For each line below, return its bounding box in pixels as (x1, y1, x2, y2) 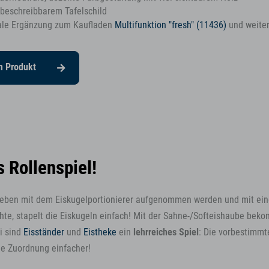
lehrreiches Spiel (133, 227, 199, 238)
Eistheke (83, 227, 116, 238)
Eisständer (23, 227, 64, 238)
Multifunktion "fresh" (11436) (114, 19, 226, 31)
